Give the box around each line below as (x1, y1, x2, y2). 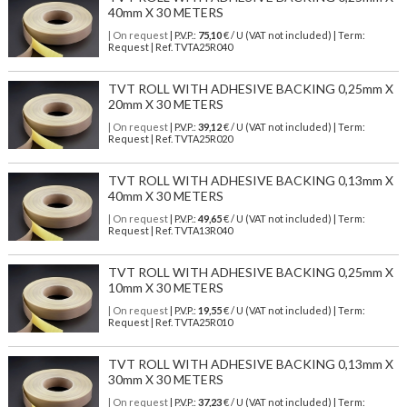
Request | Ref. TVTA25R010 (107, 316, 233, 329)
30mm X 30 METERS (107, 372, 223, 388)
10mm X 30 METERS (107, 280, 223, 296)
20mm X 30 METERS (107, 96, 223, 113)
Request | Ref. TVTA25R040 (107, 41, 233, 54)
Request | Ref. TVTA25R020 (107, 133, 233, 145)
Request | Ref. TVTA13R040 (107, 224, 233, 237)
